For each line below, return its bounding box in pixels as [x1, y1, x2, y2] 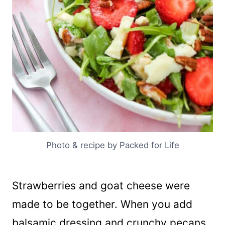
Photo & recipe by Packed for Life [46, 140, 179, 151]
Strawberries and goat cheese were [12, 179, 190, 192]
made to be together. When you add [12, 198, 192, 211]
